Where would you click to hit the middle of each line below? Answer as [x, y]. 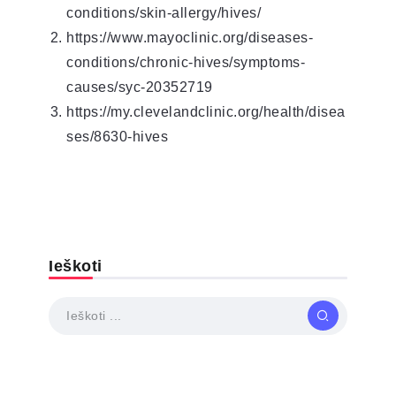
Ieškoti [76, 266]
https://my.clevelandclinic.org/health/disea [206, 111]
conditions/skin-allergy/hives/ [164, 12]
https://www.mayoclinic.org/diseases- [190, 37]
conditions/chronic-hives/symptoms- [186, 62]
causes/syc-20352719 [140, 87]
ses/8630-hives [117, 136]
